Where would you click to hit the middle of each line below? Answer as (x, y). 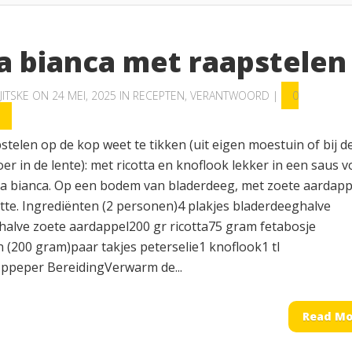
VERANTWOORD (230, 95)
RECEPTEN (159, 95)
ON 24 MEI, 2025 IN (81, 95)
